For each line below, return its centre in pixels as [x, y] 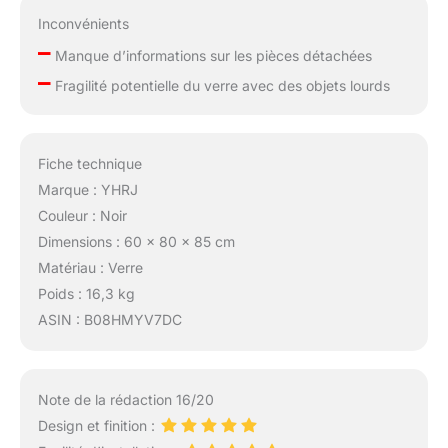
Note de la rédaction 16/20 [125, 399]
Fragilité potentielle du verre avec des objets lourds [220, 86]
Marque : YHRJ [87, 189]
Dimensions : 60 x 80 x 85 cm [136, 241]
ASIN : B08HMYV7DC [109, 319]
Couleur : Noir [82, 215]
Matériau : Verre [90, 267]
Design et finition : [98, 425]
